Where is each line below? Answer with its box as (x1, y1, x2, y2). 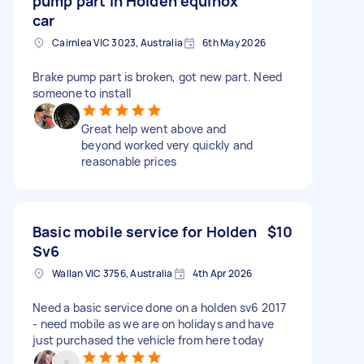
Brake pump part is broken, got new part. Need (32, 68, 283, 84)
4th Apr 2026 (192, 266, 253, 280)
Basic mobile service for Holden (32, 221, 258, 241)
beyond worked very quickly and (81, 136, 253, 153)
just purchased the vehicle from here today (32, 331, 265, 348)
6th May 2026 (202, 35, 266, 50)
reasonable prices (81, 153, 177, 169)
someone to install (32, 84, 132, 101)
